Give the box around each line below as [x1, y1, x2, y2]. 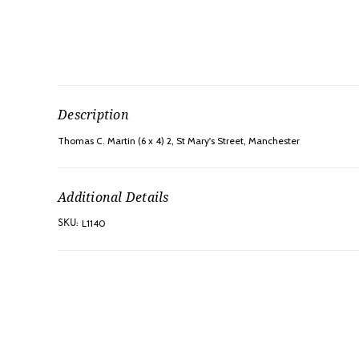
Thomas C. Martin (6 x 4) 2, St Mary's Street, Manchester [58, 135, 300, 147]
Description [58, 106, 129, 124]
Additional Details [58, 188, 169, 207]
